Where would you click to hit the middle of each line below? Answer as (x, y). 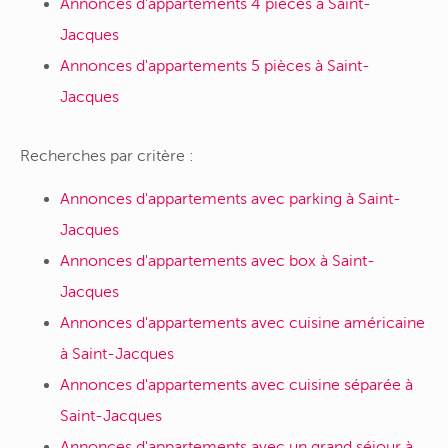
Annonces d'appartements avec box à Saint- (217, 260)
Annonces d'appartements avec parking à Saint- (230, 198)
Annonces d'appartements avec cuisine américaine (242, 322)
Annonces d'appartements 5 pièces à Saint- (215, 65)
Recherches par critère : (107, 156)
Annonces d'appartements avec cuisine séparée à (236, 384)
